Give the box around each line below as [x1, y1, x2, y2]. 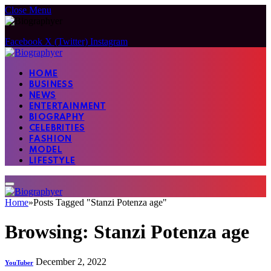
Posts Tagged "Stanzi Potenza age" [33, 197, 167, 207]
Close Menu [5, 5, 51, 15]
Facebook [5, 36, 42, 47]
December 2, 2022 [36, 256, 106, 267]
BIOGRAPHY [29, 113, 85, 122]
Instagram [90, 36, 128, 47]
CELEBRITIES [29, 124, 85, 132]
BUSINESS [29, 80, 74, 89]
